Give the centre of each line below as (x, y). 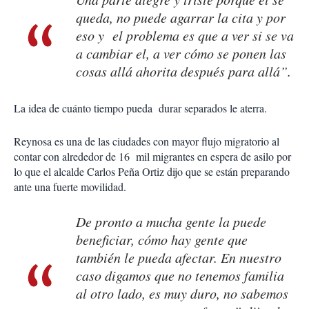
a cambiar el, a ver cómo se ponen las (181, 53)
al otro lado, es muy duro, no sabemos (182, 293)
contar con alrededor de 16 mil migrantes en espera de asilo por (152, 157)
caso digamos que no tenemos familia (180, 276)
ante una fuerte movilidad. (70, 187)
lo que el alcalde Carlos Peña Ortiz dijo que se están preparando (152, 172)
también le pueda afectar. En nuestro (179, 258)
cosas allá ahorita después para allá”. (183, 71)
